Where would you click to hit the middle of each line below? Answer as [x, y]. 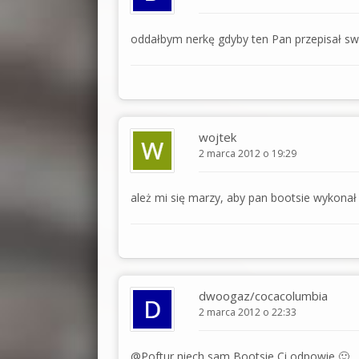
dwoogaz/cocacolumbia [263, 295]
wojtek [218, 137]
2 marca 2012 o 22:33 [248, 312]
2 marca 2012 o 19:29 [248, 153]
